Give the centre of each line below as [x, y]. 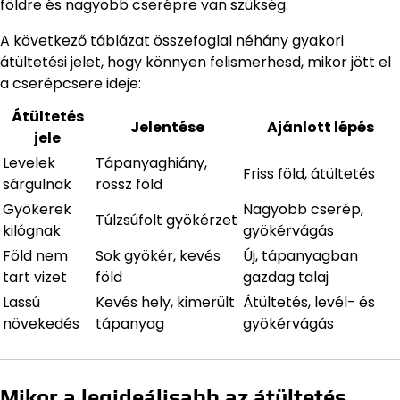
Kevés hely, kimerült [165, 302]
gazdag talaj [286, 277]
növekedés [41, 324]
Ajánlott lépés [320, 127]
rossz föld [129, 184]
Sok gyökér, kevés [158, 256]
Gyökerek [37, 209]
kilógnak [32, 231]
